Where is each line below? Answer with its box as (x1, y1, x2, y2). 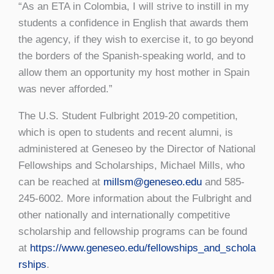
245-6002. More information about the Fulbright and (18, 192, 251, 204)
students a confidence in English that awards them (18, 17, 248, 29)
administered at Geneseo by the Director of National (18, 143, 256, 155)
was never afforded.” (18, 83, 113, 95)
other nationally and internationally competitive (18, 209, 230, 221)
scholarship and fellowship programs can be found (18, 225, 247, 237)
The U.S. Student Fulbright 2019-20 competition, (18, 109, 238, 122)
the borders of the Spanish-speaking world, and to (18, 50, 245, 62)
